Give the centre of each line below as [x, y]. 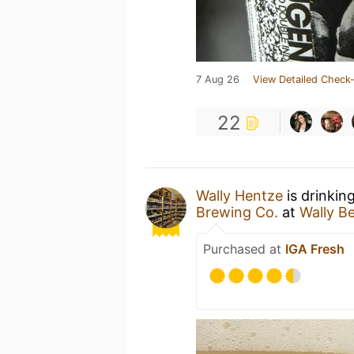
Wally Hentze [239, 196]
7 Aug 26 [218, 79]
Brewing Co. [237, 212]
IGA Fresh [315, 249]
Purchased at [244, 249]
